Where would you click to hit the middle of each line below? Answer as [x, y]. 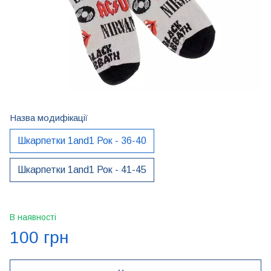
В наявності [33, 217]
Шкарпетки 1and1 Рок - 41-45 [82, 170]
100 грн [39, 237]
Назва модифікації [49, 118]
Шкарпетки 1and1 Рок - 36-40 [82, 141]
